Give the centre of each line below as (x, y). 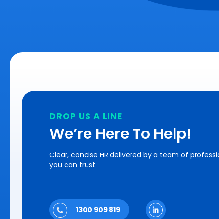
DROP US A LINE (86, 116)
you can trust (72, 165)
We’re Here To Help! (120, 134)
